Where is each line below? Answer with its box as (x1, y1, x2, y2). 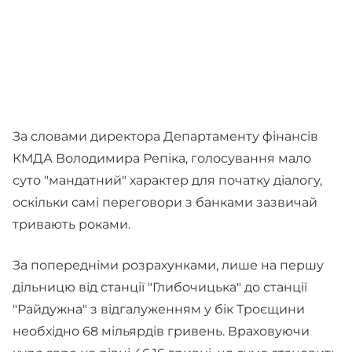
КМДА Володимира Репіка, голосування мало (13, 151, 311, 166)
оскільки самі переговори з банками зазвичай (13, 195, 317, 210)
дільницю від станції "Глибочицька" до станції (13, 280, 307, 295)
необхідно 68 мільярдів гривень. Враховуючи (13, 324, 310, 339)
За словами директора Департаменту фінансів (13, 129, 318, 144)
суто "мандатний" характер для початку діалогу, (13, 173, 322, 188)
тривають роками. (13, 217, 130, 232)
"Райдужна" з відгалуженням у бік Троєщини (13, 302, 305, 317)
